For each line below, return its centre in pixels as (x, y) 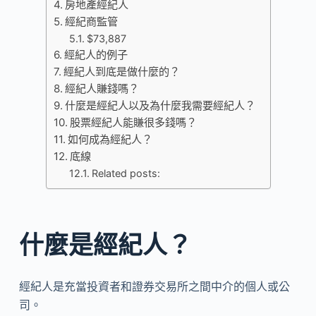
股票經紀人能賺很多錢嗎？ (133, 122)
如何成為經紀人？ (110, 139)
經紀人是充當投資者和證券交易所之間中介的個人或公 (154, 286)
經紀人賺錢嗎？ (102, 89)
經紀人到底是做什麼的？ (121, 72)
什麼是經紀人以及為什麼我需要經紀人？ (160, 105)
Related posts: (126, 173)
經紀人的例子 (96, 55)
